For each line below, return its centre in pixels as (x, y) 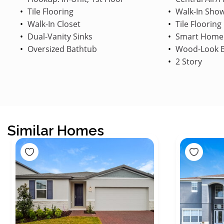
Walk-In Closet (53, 24)
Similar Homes (56, 130)
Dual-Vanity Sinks (59, 36)
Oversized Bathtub (61, 49)
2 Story (187, 61)
